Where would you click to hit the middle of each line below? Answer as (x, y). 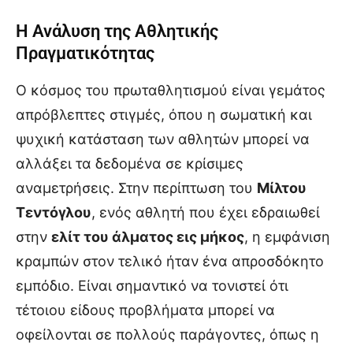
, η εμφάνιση (287, 237)
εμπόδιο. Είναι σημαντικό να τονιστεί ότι (152, 286)
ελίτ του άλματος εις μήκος (148, 237)
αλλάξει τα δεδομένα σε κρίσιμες (130, 164)
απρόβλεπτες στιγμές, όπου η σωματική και (164, 115)
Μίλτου (282, 188)
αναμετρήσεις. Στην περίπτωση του (136, 188)
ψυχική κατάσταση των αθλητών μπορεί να (163, 139)
